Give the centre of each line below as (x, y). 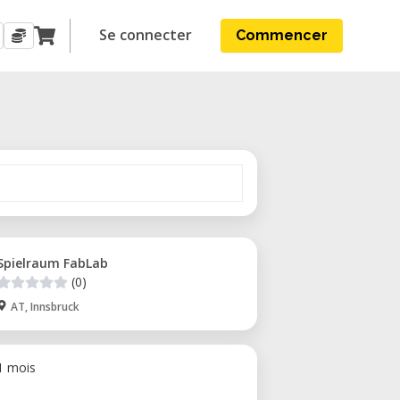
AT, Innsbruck (45, 307)
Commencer (282, 35)
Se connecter (146, 35)
